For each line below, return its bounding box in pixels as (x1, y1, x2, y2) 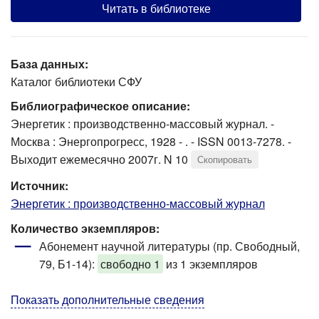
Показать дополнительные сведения (11, 291, 204, 308)
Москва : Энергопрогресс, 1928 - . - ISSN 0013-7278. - (11, 133, 291, 150)
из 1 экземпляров (163, 255, 258, 272)
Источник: (11, 177, 68, 194)
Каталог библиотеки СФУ (11, 73, 142, 90)
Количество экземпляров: (11, 219, 159, 236)
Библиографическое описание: (11, 98, 190, 115)
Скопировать (197, 152, 252, 167)
